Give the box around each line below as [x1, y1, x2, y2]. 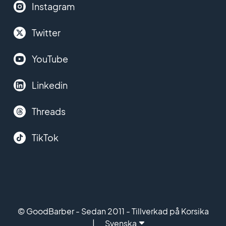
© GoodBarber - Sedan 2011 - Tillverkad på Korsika [17, 206, 209, 217]
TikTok [31, 132, 59, 144]
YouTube [31, 53, 68, 65]
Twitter [31, 27, 61, 39]
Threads [31, 105, 66, 118]
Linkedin [31, 79, 68, 91]
